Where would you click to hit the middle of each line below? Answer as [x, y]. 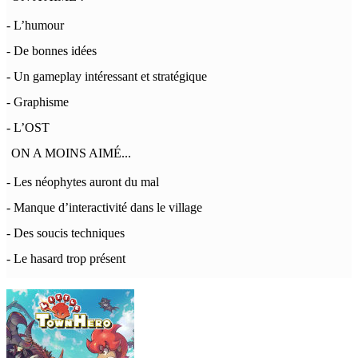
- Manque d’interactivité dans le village [104, 207]
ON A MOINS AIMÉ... [71, 153]
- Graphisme [38, 102]
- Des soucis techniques [66, 233]
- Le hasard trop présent [66, 259]
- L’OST [28, 127]
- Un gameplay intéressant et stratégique [107, 76]
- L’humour [35, 25]
